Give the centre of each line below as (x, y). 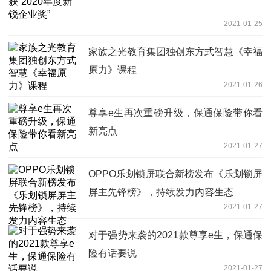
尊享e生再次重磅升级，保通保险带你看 (175, 113)
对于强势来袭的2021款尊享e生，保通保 (175, 235)
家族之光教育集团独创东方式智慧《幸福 (175, 52)
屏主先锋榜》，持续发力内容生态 (161, 192)
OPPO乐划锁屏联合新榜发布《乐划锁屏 (175, 174)
